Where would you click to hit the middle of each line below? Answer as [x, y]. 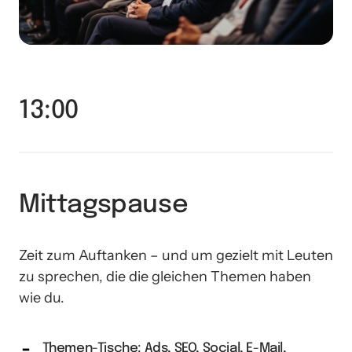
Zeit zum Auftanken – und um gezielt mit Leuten [176, 255]
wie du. [42, 297]
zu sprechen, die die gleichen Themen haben [165, 276]
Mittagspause [104, 205]
